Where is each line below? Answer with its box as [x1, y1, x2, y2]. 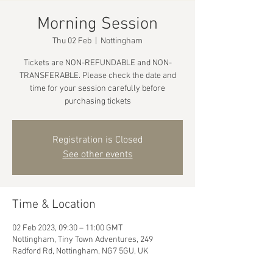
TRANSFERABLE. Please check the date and [19, 71, 176, 81]
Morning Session [37, 14, 158, 35]
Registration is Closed [52, 134, 143, 146]
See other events [62, 149, 133, 161]
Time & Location [12, 197, 96, 212]
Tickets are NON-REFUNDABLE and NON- [23, 58, 172, 68]
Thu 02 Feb [52, 36, 91, 46]
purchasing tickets [64, 96, 131, 107]
